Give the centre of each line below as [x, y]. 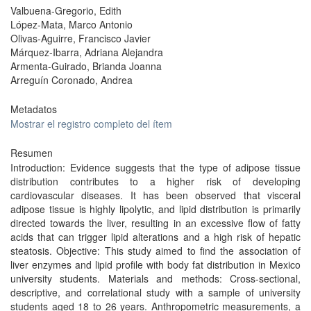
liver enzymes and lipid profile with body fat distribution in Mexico [155, 264]
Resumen [32, 153]
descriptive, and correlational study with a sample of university [155, 292]
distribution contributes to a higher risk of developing [155, 181]
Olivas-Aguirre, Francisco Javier [81, 38]
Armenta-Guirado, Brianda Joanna [86, 66]
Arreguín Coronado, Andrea [72, 80]
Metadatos [34, 109]
